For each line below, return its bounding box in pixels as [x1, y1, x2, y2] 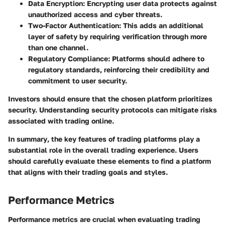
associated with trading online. [8, 117, 114, 126]
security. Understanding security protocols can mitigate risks [8, 105, 217, 115]
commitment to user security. [28, 76, 127, 85]
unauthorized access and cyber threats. [28, 10, 162, 19]
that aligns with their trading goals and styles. [8, 168, 168, 177]
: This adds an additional [119, 21, 203, 30]
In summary [8, 135, 47, 144]
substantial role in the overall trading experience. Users [8, 146, 198, 155]
